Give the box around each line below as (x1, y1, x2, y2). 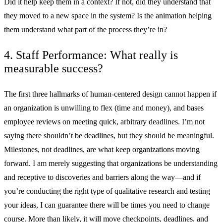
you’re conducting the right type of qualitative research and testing (4, 187, 210, 196)
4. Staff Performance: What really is (4, 49, 178, 62)
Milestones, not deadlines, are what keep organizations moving (4, 145, 200, 154)
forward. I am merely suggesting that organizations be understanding (4, 159, 218, 168)
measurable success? (4, 62, 103, 75)
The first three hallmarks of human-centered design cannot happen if (4, 90, 217, 99)
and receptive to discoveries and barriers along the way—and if (4, 173, 201, 182)
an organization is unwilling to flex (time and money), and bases (4, 104, 204, 112)
